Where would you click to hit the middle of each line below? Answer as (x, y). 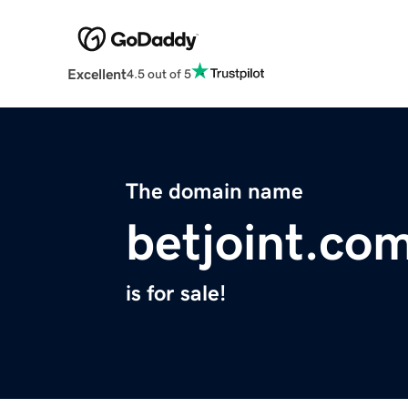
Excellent (97, 74)
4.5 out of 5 (158, 73)
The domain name (214, 192)
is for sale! (176, 294)
